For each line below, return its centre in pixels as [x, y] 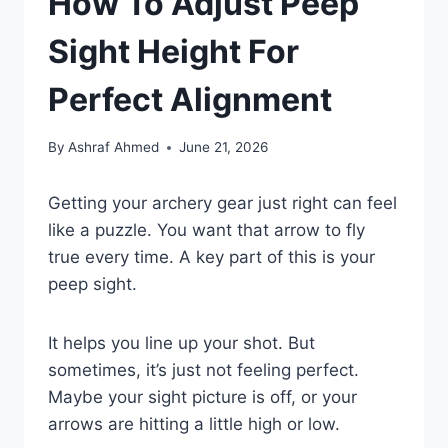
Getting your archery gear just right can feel [222, 203]
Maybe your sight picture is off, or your [202, 397]
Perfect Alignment [190, 99]
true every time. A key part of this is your [211, 257]
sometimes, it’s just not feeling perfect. [203, 370]
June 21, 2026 [224, 147]
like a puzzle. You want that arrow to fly [206, 230]
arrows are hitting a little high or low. [194, 424]
